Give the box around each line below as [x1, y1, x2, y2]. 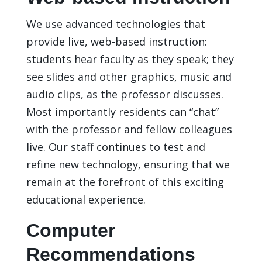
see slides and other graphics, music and [26, 69, 232, 84]
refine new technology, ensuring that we [26, 157, 230, 171]
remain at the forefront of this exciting [26, 174, 224, 189]
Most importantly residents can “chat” [26, 104, 219, 119]
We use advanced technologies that [26, 16, 205, 31]
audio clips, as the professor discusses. [26, 87, 223, 101]
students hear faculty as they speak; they [26, 51, 234, 66]
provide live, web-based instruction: [26, 34, 207, 49]
